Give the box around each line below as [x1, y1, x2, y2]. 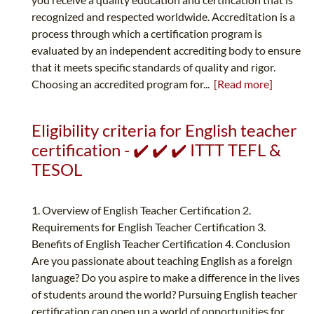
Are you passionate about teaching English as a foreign [32, 254, 292, 268]
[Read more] [214, 77, 273, 91]
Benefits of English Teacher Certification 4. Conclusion [32, 237, 290, 251]
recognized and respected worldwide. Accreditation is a [32, 10, 295, 24]
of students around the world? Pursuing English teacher [32, 287, 297, 301]
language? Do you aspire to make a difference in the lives [32, 271, 300, 285]
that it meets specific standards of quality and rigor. [32, 60, 275, 74]
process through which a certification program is [32, 27, 262, 41]
